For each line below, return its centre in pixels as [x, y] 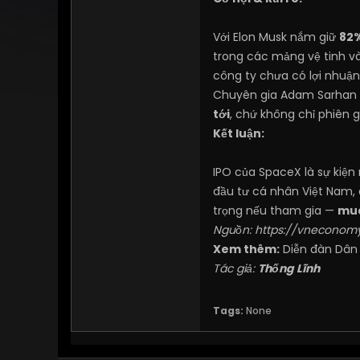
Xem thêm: [246, 249]
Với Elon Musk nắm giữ [276, 37]
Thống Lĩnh [289, 268]
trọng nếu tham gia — [275, 211]
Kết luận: [239, 133]
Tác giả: [235, 268]
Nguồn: [234, 230]
